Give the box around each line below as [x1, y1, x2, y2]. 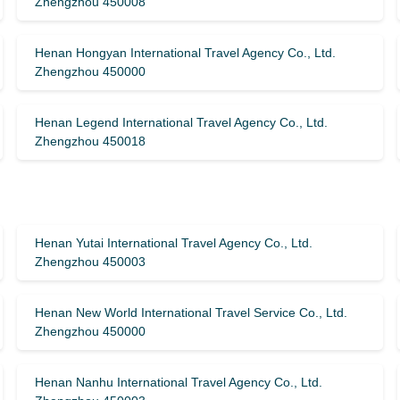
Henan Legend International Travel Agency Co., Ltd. [34, 115, 328, 129]
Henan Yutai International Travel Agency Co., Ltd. [34, 236, 312, 250]
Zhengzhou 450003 [34, 254, 146, 269]
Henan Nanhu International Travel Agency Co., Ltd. [34, 375, 322, 389]
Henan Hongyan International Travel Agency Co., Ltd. [34, 46, 336, 60]
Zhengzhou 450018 [34, 134, 146, 148]
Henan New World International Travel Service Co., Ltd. [34, 305, 347, 320]
